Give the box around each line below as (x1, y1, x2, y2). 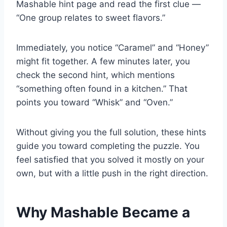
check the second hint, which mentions (16, 70, 175, 81)
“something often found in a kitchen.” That (16, 84, 187, 94)
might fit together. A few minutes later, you (16, 56, 190, 67)
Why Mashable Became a (16, 204, 190, 221)
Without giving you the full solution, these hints (16, 127, 206, 138)
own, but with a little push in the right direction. (16, 168, 208, 179)
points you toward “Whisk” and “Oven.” (16, 97, 173, 108)
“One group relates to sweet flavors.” (16, 13, 165, 23)
